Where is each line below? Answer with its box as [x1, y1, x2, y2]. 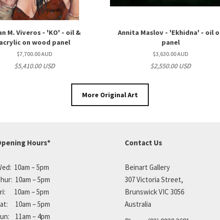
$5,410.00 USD [14, 61, 55, 70]
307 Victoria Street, [125, 175, 183, 184]
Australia [125, 199, 151, 209]
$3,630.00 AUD [153, 50, 189, 57]
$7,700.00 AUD [16, 50, 53, 57]
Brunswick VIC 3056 [125, 187, 184, 196]
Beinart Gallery [125, 163, 170, 172]
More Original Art [82, 90, 138, 99]
